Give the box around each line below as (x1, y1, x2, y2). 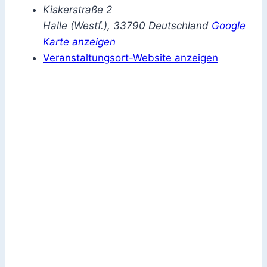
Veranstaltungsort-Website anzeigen (43, 51, 218, 64)
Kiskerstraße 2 (43, 3, 112, 15)
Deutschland (148, 19, 209, 32)
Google (212, 19, 246, 32)
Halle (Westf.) (43, 19, 107, 32)
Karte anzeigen (43, 35, 116, 48)
